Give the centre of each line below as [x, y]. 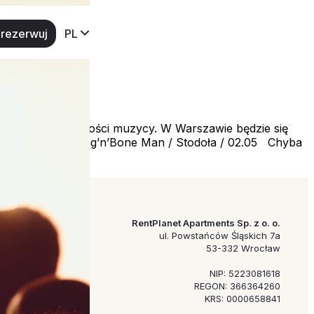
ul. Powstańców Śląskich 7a [220, 235]
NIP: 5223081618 [245, 273]
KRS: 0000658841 [243, 298]
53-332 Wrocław [243, 248]
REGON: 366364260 [237, 286]
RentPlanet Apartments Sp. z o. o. [206, 223]
